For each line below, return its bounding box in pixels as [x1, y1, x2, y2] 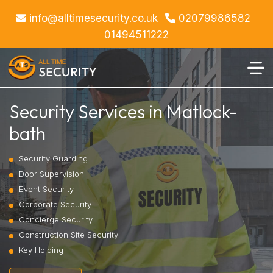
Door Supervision [19, 169, 84, 179]
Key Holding [19, 245, 63, 255]
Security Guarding [19, 154, 88, 163]
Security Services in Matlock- [9, 100, 238, 123]
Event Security [19, 184, 74, 194]
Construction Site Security [19, 230, 118, 239]
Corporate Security [19, 199, 91, 209]
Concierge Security [19, 214, 93, 224]
